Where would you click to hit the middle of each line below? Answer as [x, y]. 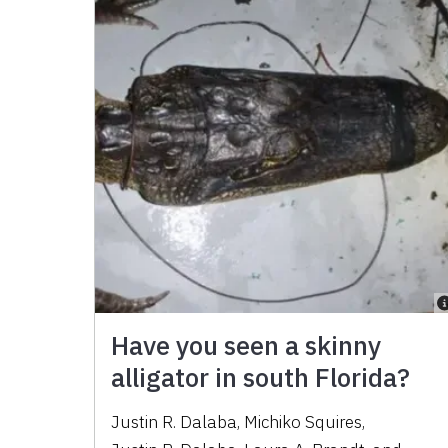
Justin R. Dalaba [174, 421]
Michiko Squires [303, 421]
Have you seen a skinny [246, 344]
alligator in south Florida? [261, 376]
